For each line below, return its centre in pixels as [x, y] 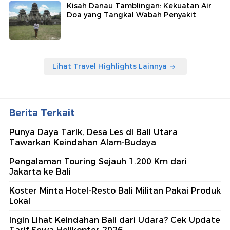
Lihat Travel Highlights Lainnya [109, 66]
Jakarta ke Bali [40, 172]
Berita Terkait [42, 113]
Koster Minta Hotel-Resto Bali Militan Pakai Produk [115, 191]
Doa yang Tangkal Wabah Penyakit [131, 15]
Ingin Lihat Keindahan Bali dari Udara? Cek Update [115, 220]
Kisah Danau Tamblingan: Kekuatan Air [139, 6]
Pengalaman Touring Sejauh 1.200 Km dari [98, 162]
